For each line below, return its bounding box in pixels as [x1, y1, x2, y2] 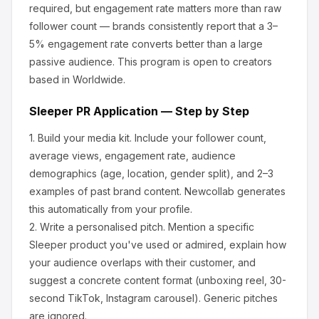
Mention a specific [165, 221, 254, 233]
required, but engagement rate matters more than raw [29, 2, 281, 14]
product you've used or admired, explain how [67, 239, 286, 251]
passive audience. [29, 56, 115, 68]
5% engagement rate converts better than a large [29, 38, 263, 50]
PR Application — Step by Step [73, 104, 249, 118]
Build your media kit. [38, 132, 132, 144]
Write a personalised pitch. [40, 221, 165, 233]
